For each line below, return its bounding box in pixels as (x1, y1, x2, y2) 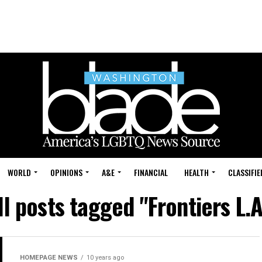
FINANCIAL (134, 166, 168, 178)
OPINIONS (50, 166, 82, 178)
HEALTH (184, 166, 209, 178)
